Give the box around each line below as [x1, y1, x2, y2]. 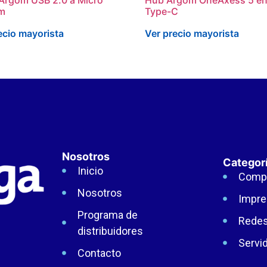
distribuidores [77, 224, 143, 237]
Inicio [77, 164, 103, 177]
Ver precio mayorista [145, 27, 240, 39]
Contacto [77, 246, 121, 259]
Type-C [145, 5, 179, 17]
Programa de [77, 208, 138, 221]
